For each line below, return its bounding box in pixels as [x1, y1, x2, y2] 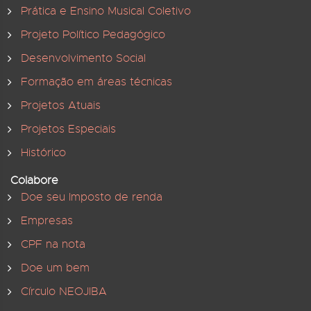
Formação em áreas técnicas [21, 75, 172, 89]
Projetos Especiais [21, 122, 116, 136]
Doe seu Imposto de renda [21, 190, 162, 204]
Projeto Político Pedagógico [21, 28, 165, 42]
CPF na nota [21, 237, 85, 251]
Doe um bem [21, 261, 90, 275]
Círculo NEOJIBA [21, 285, 107, 299]
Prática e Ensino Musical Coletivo [21, 4, 191, 18]
